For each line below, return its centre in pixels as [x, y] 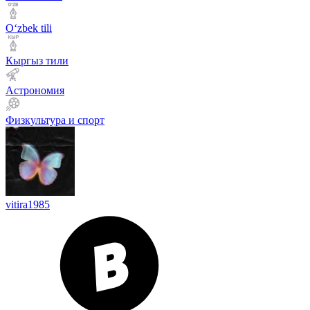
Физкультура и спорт [55, 120]
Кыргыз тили [37, 61]
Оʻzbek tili [29, 28]
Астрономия [35, 90]
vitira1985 [28, 204]
